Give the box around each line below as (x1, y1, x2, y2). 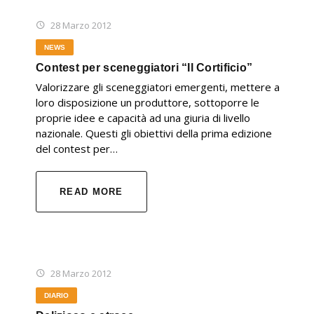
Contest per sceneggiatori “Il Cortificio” (36, 62, 253, 74)
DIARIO (44, 292, 69, 300)
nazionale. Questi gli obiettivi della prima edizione (36, 126, 272, 141)
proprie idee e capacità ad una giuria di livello (36, 111, 250, 125)
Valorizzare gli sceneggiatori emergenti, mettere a (36, 80, 280, 95)
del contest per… (36, 142, 118, 156)
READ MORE (60, 186, 123, 198)
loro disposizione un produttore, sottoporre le (36, 95, 259, 110)
